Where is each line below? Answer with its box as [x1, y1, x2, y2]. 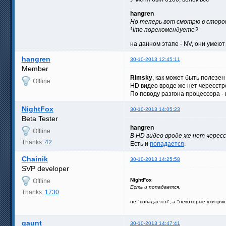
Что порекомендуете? [130, 26, 198, 33]
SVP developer [21, 164, 69, 173]
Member [21, 64, 48, 73]
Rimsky [130, 74, 152, 81]
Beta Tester [21, 114, 58, 123]
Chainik [21, 154, 48, 163]
